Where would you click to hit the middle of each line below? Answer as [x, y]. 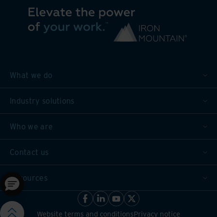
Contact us [29, 152]
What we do [31, 75]
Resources [29, 178]
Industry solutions [42, 101]
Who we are [31, 126]
